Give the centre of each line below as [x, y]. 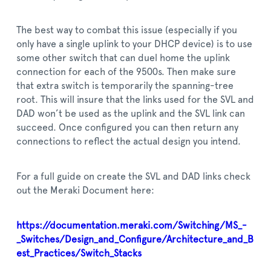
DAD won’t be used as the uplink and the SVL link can [131, 113]
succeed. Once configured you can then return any [127, 127]
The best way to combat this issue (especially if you [127, 30]
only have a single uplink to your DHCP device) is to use [134, 44]
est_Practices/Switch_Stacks [79, 253]
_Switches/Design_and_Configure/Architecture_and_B [135, 239]
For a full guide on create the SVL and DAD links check [133, 176]
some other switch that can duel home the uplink [123, 58]
